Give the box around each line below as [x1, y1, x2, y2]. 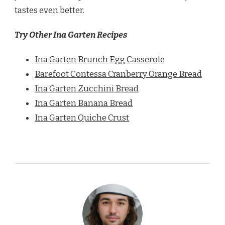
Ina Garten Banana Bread [35, 98, 133, 109]
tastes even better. [15, 5, 84, 16]
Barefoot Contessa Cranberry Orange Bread [35, 69, 202, 80]
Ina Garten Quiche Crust [35, 113, 129, 124]
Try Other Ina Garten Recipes [15, 30, 127, 41]
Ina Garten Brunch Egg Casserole [35, 54, 165, 65]
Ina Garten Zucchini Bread [35, 83, 139, 94]
